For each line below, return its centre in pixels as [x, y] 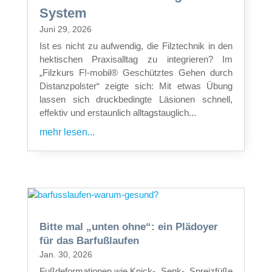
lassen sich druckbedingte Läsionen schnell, [136, 99]
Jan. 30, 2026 [66, 254]
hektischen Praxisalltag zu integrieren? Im [136, 59]
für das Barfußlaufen [89, 240]
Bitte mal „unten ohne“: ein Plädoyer [128, 226]
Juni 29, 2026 [65, 29]
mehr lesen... [67, 132]
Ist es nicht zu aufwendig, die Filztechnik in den [136, 46]
